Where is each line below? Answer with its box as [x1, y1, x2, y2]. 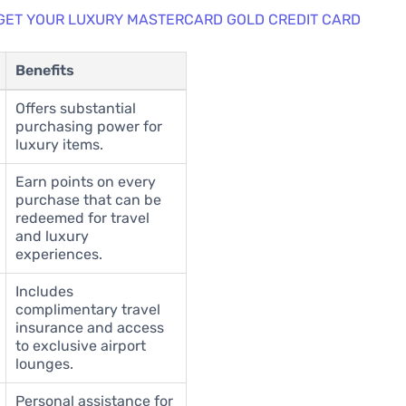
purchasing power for [15, 118, 163, 136]
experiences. [15, 246, 103, 264]
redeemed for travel [15, 209, 150, 227]
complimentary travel [15, 301, 161, 319]
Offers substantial [15, 100, 137, 118]
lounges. [15, 355, 74, 373]
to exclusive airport [15, 337, 147, 355]
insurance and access [15, 319, 165, 337]
